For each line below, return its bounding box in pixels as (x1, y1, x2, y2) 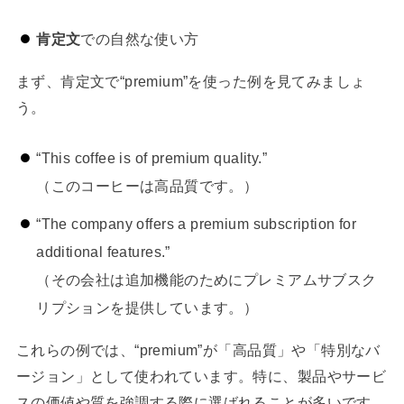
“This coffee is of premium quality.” (36, 149, 267, 166)
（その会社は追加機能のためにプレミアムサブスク (36, 271, 377, 289)
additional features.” (36, 243, 170, 261)
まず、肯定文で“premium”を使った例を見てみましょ (15, 72, 366, 89)
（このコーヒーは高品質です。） (36, 177, 259, 194)
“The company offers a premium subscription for (36, 216, 357, 233)
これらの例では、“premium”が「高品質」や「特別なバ (15, 341, 381, 358)
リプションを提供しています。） (36, 299, 259, 317)
